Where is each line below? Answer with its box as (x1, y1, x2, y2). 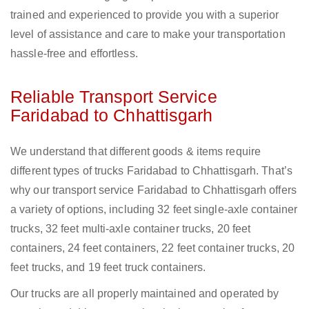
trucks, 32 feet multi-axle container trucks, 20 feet (10, 223, 251, 235)
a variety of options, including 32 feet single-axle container (10, 203, 298, 216)
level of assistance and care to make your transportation (10, 28, 286, 41)
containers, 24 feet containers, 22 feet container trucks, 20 (10, 242, 295, 255)
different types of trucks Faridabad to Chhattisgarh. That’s (10, 165, 292, 177)
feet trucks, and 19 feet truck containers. (10, 261, 206, 274)
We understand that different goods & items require (10, 146, 261, 158)
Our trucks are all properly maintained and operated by (10, 288, 279, 300)
